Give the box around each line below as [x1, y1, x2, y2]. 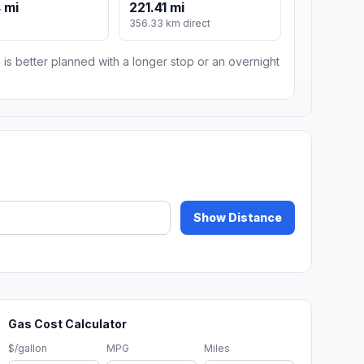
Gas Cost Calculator [8, 317, 128, 331]
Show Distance [193, 210, 282, 225]
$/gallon [8, 342, 48, 355]
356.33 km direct [129, 17, 211, 30]
